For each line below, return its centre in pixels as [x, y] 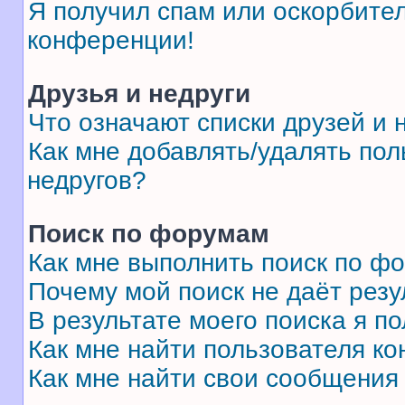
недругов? [87, 180]
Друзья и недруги [139, 94]
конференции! [111, 40]
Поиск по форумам [149, 234]
